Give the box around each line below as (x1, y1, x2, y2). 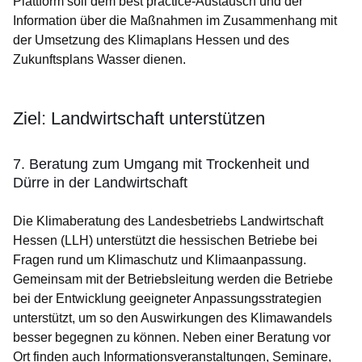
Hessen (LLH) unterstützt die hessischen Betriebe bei (13, 234, 318, 248)
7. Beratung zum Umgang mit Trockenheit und (13, 156, 309, 173)
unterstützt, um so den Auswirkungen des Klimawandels (13, 311, 332, 326)
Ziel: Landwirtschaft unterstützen (13, 108, 265, 129)
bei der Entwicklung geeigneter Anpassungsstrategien (13, 292, 322, 306)
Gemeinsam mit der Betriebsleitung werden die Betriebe (13, 272, 333, 287)
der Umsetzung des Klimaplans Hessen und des (13, 33, 289, 48)
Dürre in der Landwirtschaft (13, 175, 187, 192)
